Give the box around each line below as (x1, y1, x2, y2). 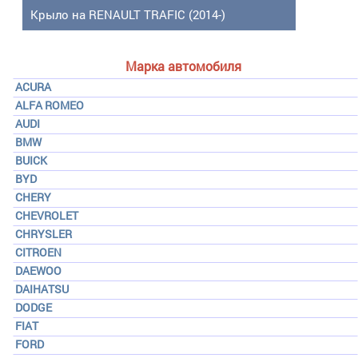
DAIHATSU (15, 281, 69, 296)
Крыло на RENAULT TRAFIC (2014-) (30, 6, 225, 22)
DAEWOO (15, 263, 62, 278)
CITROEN (15, 245, 62, 260)
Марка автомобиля (125, 58, 241, 74)
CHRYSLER (15, 226, 72, 241)
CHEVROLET (15, 208, 78, 223)
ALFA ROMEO (15, 97, 84, 113)
